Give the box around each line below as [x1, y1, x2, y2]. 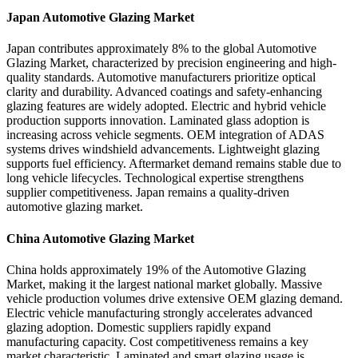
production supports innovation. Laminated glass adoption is [6, 113, 309, 128]
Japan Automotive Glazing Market [6, 10, 194, 25]
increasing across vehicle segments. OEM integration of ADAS [6, 128, 324, 142]
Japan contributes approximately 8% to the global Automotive [6, 42, 316, 56]
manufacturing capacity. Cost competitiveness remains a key [6, 334, 308, 348]
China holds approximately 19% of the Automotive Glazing [6, 262, 306, 276]
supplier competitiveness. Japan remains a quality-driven [6, 185, 289, 200]
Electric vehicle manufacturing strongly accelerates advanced [6, 305, 312, 320]
